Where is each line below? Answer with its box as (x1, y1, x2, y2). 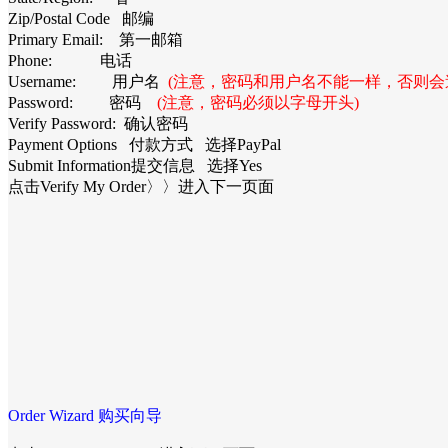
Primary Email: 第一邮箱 (8, 30, 183, 48)
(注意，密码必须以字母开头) (157, 93, 359, 111)
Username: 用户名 (8, 72, 168, 90)
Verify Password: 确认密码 (8, 114, 188, 132)
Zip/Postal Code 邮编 (8, 9, 154, 27)
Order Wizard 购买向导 (8, 406, 162, 424)
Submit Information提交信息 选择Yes (8, 156, 262, 174)
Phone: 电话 (8, 51, 132, 69)
